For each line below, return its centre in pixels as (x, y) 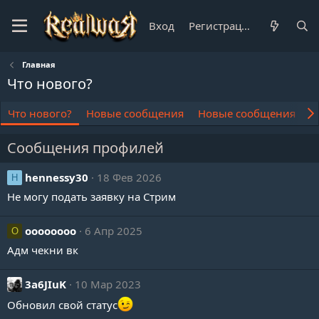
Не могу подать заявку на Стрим (91, 197)
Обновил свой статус (62, 305)
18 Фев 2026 (129, 177)
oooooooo (51, 231)
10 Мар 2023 (108, 284)
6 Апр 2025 (114, 231)
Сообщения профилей (85, 148)
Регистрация (246, 26)
